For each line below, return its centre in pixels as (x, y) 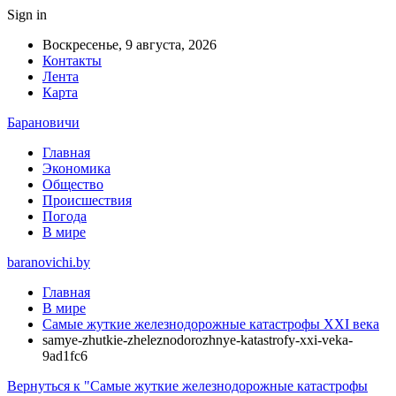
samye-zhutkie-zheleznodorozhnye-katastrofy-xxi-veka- (198, 340)
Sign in (27, 15)
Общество (73, 184)
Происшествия (87, 200)
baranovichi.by (49, 262)
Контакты (72, 61)
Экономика (76, 168)
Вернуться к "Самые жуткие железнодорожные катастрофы (187, 386)
